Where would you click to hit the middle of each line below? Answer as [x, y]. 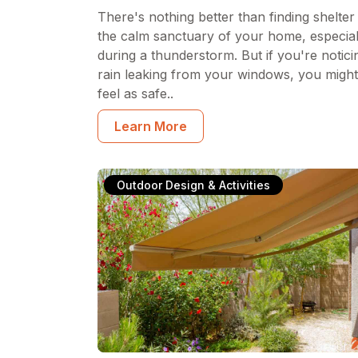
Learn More [151, 126]
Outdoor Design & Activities [193, 185]
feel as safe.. [135, 93]
